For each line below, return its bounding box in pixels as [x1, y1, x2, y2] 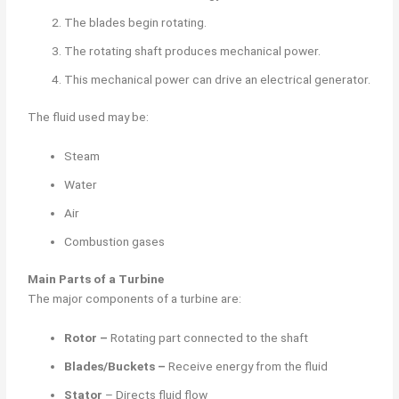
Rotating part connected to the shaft [110, 330, 309, 346]
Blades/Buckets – [64, 359, 167, 374]
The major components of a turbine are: [28, 291, 242, 306]
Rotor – [64, 330, 111, 346]
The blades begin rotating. [64, 14, 208, 29]
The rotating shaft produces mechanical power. [64, 43, 322, 58]
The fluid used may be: [28, 110, 150, 125]
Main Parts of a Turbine [28, 272, 165, 287]
